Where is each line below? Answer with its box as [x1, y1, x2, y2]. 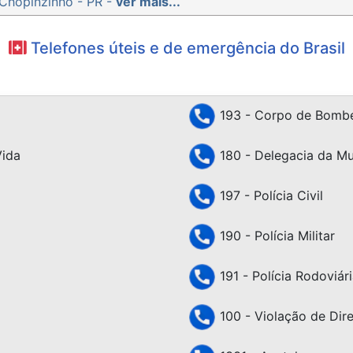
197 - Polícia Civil [216, 187, 323, 203]
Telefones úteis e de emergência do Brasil [26, 38, 345, 58]
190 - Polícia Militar [216, 227, 335, 243]
